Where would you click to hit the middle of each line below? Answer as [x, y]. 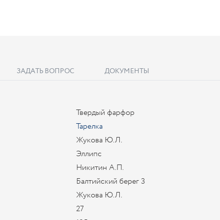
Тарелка [89, 126]
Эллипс [89, 154]
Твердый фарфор [105, 113]
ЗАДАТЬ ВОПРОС [45, 71]
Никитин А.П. [100, 168]
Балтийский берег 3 [111, 181]
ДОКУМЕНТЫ [127, 71]
